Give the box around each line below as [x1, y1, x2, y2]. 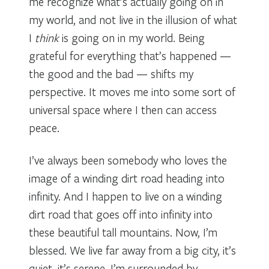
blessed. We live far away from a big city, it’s [29, 242, 236, 258]
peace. [29, 119, 59, 135]
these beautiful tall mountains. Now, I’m [29, 224, 217, 240]
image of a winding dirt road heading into [29, 170, 225, 186]
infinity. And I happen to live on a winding [29, 188, 222, 204]
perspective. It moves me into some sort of [29, 83, 235, 99]
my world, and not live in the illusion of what [29, 11, 237, 27]
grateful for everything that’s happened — [29, 47, 231, 63]
